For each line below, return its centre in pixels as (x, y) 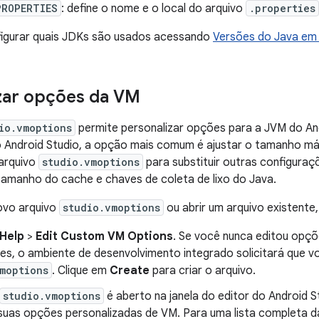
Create (130, 271)
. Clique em (81, 271)
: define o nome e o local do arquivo (153, 9)
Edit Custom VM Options (104, 236)
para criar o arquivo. (203, 271)
